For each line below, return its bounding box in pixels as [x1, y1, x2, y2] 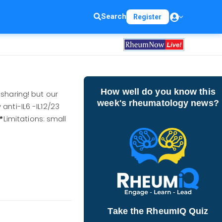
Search [101, 12, 126, 21]
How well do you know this [101, 87, 216, 97]
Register [133, 13, 162, 21]
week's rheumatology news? [97, 98, 219, 108]
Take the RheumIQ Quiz [108, 206, 209, 217]
